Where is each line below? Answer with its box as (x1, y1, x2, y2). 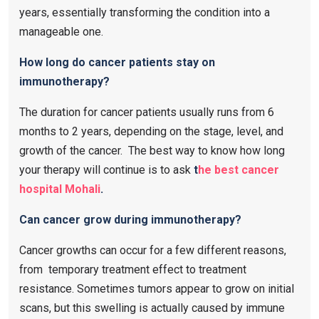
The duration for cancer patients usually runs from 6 (19, 105, 274, 119)
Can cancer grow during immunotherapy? (19, 212, 241, 226)
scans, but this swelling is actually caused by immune (19, 300, 285, 315)
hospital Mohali (19, 182, 100, 196)
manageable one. (19, 24, 103, 38)
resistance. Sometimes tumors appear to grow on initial (19, 281, 294, 296)
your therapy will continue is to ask (19, 162, 194, 177)
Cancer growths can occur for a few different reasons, (19, 243, 286, 257)
